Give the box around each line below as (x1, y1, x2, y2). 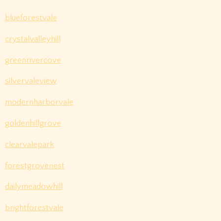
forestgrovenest (4, 161, 65, 170)
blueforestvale (4, 13, 57, 23)
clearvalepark (4, 140, 54, 149)
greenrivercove (4, 55, 61, 65)
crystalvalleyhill (4, 34, 61, 43)
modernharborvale (4, 98, 74, 107)
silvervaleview (4, 76, 57, 86)
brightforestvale (4, 203, 64, 213)
